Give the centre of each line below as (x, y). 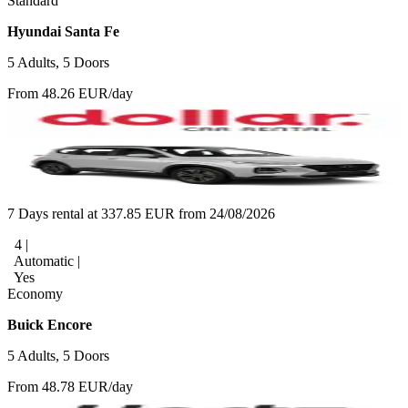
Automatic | (46, 260)
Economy (35, 293)
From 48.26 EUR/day (70, 93)
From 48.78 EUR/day (70, 386)
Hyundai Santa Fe (63, 31)
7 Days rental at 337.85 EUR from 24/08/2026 (141, 213)
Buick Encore (50, 324)
